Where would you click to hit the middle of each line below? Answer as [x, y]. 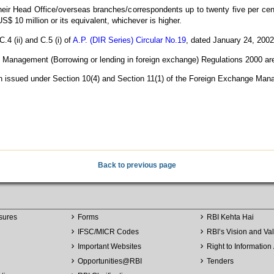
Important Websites [109, 246]
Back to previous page [137, 165]
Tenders [220, 261]
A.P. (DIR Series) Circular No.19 [129, 40]
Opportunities [100, 261]
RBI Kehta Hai [230, 217]
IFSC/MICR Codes [108, 231]
